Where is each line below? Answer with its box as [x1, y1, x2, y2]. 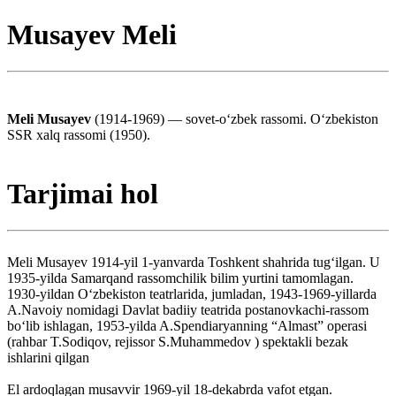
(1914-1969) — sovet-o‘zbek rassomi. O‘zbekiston [95, 110, 378, 126]
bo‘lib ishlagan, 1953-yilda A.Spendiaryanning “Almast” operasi [7, 317, 367, 333]
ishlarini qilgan [7, 349, 89, 365]
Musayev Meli [7, 19, 177, 51]
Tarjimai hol [7, 178, 158, 210]
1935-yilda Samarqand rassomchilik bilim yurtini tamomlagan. [7, 270, 354, 286]
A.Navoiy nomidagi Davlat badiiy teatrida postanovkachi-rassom [7, 301, 369, 317]
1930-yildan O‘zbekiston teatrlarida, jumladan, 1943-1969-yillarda [7, 286, 377, 301]
